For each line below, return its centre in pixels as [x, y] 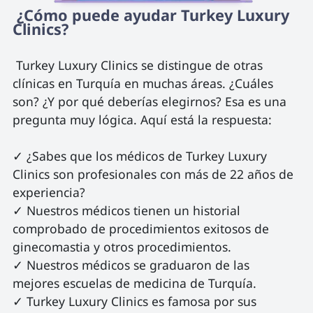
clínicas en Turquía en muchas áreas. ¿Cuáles [144, 83]
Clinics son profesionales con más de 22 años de [154, 174]
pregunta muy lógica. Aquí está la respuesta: [142, 119]
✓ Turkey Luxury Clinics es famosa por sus [136, 301]
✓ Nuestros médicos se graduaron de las [132, 264]
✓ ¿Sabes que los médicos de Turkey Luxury [141, 155]
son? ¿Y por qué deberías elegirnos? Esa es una [151, 101]
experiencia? [49, 192]
